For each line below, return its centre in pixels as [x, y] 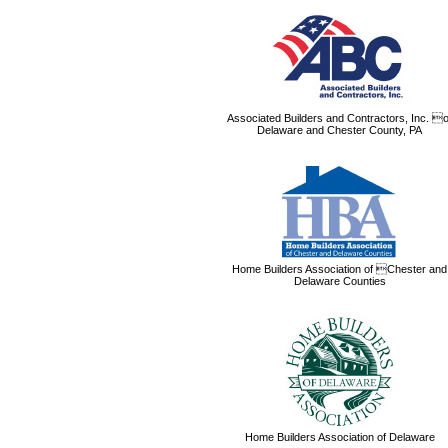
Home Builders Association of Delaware [339, 437]
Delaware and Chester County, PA [339, 130]
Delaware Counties [339, 281]
